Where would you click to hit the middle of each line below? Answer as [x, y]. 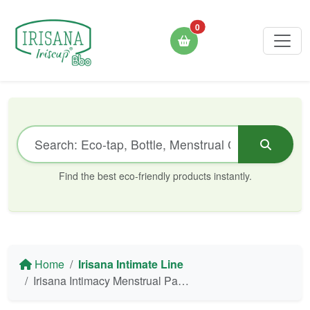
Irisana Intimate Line [131, 264]
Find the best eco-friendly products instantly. [155, 176]
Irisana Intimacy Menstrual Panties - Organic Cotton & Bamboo [106, 281]
